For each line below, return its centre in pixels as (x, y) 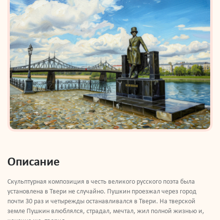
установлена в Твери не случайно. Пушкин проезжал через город (102, 192)
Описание (34, 162)
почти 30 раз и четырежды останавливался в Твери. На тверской (101, 201)
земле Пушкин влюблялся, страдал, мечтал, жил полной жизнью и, (106, 211)
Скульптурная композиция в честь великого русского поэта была (101, 182)
